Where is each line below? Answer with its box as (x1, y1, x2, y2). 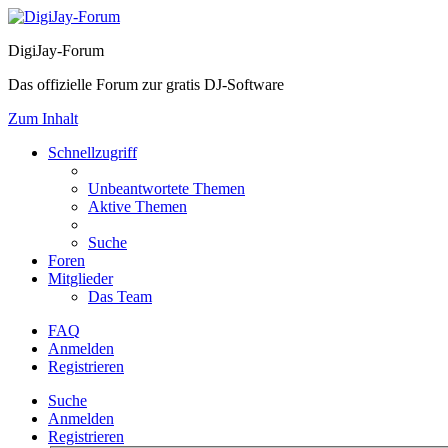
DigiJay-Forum (8, 42, 104, 59)
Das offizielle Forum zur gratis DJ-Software (8, 76, 284, 93)
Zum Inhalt (8, 110, 78, 127)
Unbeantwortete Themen (88, 180, 245, 197)
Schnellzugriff (48, 144, 137, 161)
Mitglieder (48, 270, 113, 287)
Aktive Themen (88, 198, 187, 215)
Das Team (88, 288, 152, 305)
